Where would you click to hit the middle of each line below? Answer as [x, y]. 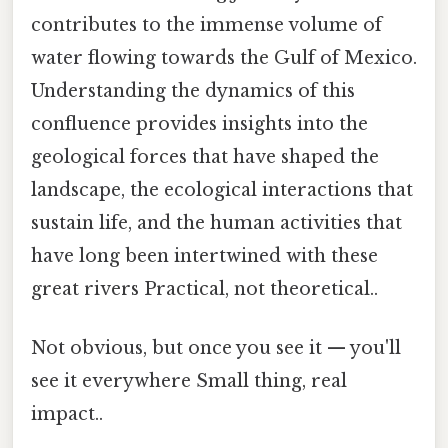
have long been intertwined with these [204, 255]
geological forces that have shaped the [205, 156]
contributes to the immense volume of [206, 24]
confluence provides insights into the [199, 123]
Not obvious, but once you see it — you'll [216, 348]
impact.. [67, 414]
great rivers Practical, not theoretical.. [204, 288]
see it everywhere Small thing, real [189, 381]
